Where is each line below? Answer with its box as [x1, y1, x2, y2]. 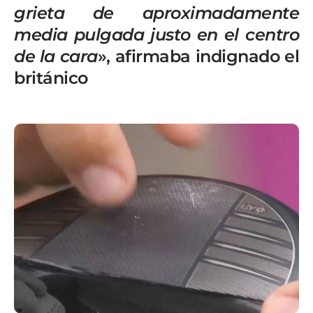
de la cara [14, 46, 98, 66]
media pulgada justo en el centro [14, 24, 299, 45]
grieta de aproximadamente [14, 3, 299, 23]
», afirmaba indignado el [97, 46, 300, 66]
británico [14, 68, 88, 88]
